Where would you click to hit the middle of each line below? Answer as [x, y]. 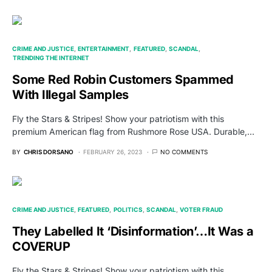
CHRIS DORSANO [49, 152]
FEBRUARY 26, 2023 [113, 152]
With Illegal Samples [70, 95]
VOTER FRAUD [201, 210]
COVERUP [41, 247]
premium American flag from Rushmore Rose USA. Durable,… [133, 132]
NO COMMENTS [184, 152]
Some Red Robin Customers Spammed [123, 80]
